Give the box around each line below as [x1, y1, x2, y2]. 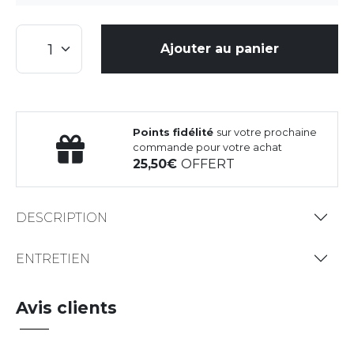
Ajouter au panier [160, 41, 279, 57]
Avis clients [16, 298, 117, 318]
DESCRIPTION [16, 209, 107, 225]
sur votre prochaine [217, 126, 318, 139]
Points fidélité [133, 126, 217, 139]
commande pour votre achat [133, 141, 283, 154]
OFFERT [181, 156, 235, 172]
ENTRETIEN [16, 250, 90, 266]
